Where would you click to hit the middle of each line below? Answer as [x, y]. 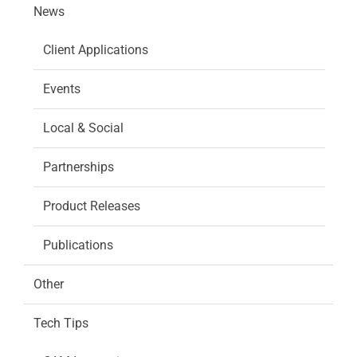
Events [62, 89]
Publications [78, 245]
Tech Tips [61, 323]
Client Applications [96, 50]
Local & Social [83, 128]
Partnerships [78, 167]
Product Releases [92, 206]
